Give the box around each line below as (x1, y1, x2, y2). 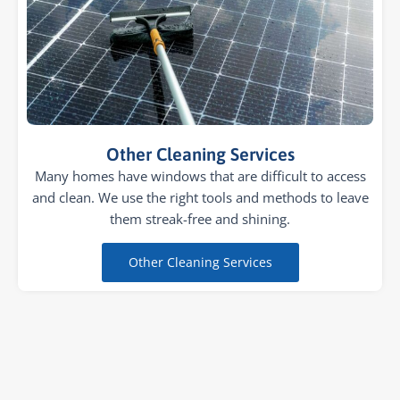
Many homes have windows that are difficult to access (34, 166, 366, 185)
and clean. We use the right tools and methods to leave (31, 187, 369, 206)
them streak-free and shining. (110, 209, 290, 228)
